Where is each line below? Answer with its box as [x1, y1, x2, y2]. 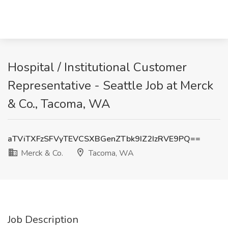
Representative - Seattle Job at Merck [8, 77, 213, 94]
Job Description [8, 213, 78, 226]
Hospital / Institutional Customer [8, 59, 187, 75]
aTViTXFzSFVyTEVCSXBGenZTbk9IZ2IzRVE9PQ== [8, 133, 201, 145]
